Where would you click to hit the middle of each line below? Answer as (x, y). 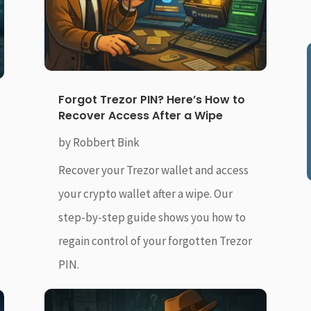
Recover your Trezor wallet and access (153, 170)
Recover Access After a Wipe (140, 116)
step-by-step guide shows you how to (152, 218)
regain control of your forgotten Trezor (155, 241)
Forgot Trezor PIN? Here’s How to (151, 100)
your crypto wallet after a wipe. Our (145, 194)
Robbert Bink (106, 143)
